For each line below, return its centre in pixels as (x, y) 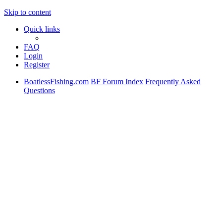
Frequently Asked (173, 82)
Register (37, 65)
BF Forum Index (117, 82)
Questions (39, 90)
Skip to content (28, 12)
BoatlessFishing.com (56, 82)
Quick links (42, 29)
